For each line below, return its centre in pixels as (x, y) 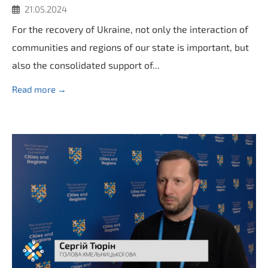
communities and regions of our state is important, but (130, 47)
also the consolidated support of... (86, 65)
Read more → (39, 89)
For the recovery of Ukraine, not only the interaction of (130, 29)
